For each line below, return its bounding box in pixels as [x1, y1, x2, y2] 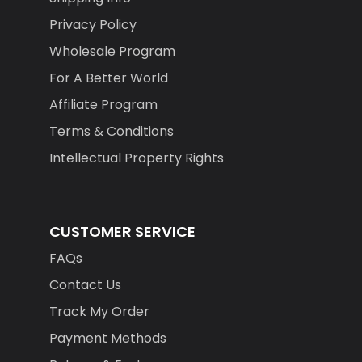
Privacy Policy [48, 15, 137, 35]
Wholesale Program [48, 42, 175, 61]
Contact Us [48, 276, 121, 295]
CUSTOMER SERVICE [48, 221, 196, 242]
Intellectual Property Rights [48, 149, 224, 168]
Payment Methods [48, 329, 166, 348]
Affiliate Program [48, 95, 158, 115]
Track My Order [48, 302, 149, 322]
